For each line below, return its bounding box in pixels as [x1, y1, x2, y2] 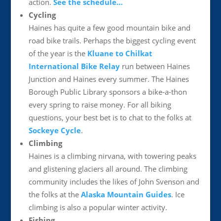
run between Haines [119, 61, 190, 71]
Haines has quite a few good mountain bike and [28, 23, 190, 33]
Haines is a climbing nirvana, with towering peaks [28, 151, 196, 161]
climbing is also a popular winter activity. [28, 202, 167, 212]
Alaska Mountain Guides [80, 189, 171, 199]
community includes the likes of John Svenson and [28, 177, 199, 186]
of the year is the [28, 48, 87, 58]
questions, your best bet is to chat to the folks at [28, 112, 191, 122]
